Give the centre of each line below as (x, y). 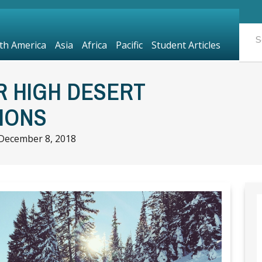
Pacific (129, 45)
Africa (94, 45)
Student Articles (186, 45)
